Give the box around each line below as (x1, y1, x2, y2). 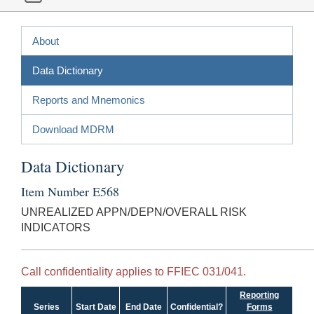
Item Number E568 (21, 182, 119, 200)
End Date (125, 301, 162, 312)
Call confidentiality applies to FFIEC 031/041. (21, 265, 246, 278)
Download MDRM (32, 123, 114, 135)
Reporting (240, 289, 279, 300)
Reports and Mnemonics (32, 93, 145, 106)
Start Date (75, 301, 116, 312)
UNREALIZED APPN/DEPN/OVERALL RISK (21, 205, 247, 218)
